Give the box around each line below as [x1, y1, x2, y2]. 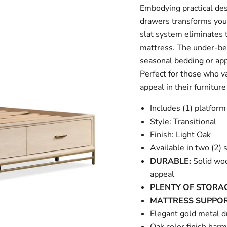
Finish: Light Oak [149, 129, 211, 140]
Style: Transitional [149, 116, 216, 127]
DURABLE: [149, 156, 191, 167]
